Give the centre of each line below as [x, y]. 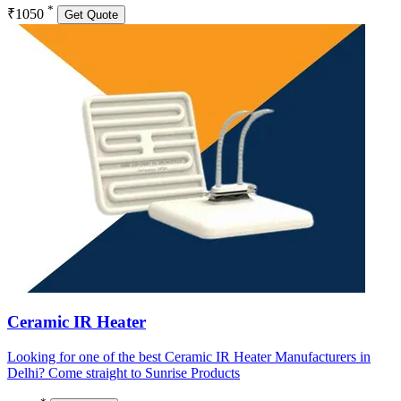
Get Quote [91, 14]
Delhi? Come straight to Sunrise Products [124, 373]
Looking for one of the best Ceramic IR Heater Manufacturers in [189, 357]
